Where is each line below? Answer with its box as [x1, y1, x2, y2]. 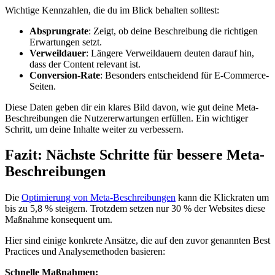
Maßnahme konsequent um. [5, 214, 112, 225]
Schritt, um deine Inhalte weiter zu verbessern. [5, 123, 184, 134]
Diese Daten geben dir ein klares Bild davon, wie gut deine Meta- [5, 101, 258, 112]
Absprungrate [29, 25, 88, 36]
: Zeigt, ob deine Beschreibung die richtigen [88, 25, 258, 36]
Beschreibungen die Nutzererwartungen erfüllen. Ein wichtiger [5, 112, 248, 123]
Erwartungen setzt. [29, 36, 102, 47]
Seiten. [29, 80, 56, 91]
